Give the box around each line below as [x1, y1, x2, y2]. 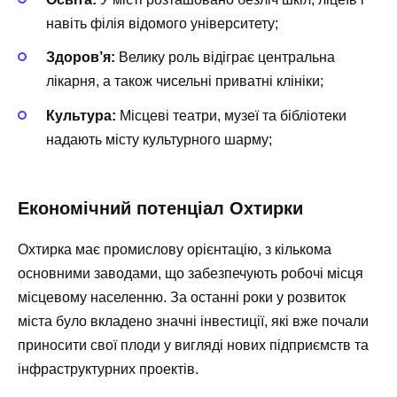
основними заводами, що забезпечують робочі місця [18, 265, 363, 281]
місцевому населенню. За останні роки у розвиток [18, 289, 346, 305]
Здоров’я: [46, 50, 115, 66]
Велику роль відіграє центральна [115, 50, 335, 66]
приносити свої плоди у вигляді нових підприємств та [18, 337, 369, 353]
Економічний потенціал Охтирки [18, 198, 303, 218]
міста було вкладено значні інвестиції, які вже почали [18, 313, 369, 329]
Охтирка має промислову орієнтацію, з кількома [18, 241, 331, 257]
